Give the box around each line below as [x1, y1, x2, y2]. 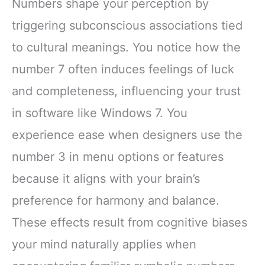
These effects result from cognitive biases [12, 215, 247, 230]
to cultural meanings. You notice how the [12, 40, 241, 55]
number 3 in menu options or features [12, 150, 224, 164]
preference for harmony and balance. [12, 193, 219, 208]
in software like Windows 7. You [12, 106, 188, 121]
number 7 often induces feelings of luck [12, 62, 234, 77]
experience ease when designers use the [12, 128, 243, 143]
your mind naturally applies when [12, 237, 196, 252]
